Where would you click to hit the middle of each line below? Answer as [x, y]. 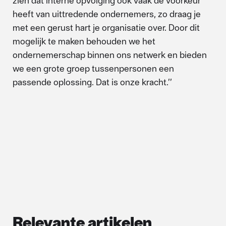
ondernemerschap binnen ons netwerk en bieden [110, 54]
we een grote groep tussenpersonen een [93, 68]
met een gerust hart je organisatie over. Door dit [106, 27]
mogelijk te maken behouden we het [84, 41]
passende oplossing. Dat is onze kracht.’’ [94, 82]
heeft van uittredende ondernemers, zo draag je [107, 14]
